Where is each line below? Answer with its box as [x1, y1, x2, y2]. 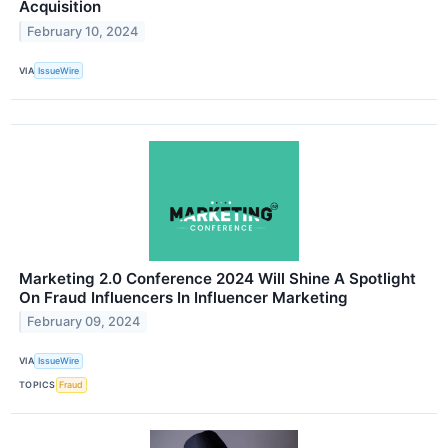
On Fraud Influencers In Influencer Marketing [19, 287, 348, 307]
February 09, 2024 [27, 314, 141, 330]
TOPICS [19, 379, 56, 391]
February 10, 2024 [27, 24, 139, 40]
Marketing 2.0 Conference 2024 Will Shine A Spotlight [19, 268, 416, 288]
